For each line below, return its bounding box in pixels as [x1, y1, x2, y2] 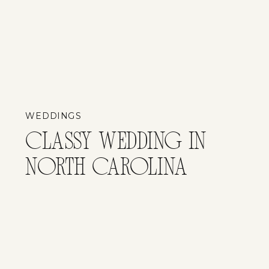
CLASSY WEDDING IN [25, 131, 207, 154]
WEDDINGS [25, 110, 82, 122]
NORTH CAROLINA [25, 157, 188, 180]
